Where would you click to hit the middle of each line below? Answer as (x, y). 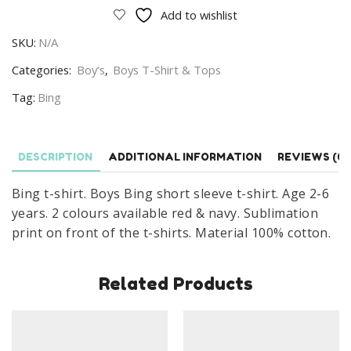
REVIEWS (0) (313, 157)
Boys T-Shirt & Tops (167, 70)
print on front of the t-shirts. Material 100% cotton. (172, 233)
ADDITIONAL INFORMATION (185, 157)
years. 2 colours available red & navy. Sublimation (165, 213)
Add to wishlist (199, 15)
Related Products (175, 283)
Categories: (43, 70)
